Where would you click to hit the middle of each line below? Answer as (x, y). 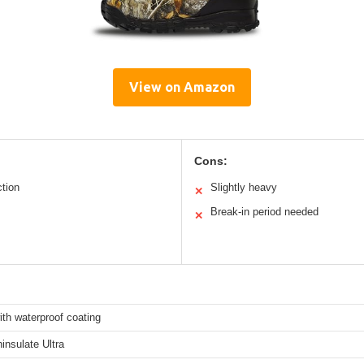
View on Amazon (182, 87)
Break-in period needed (264, 211)
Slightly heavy (244, 187)
